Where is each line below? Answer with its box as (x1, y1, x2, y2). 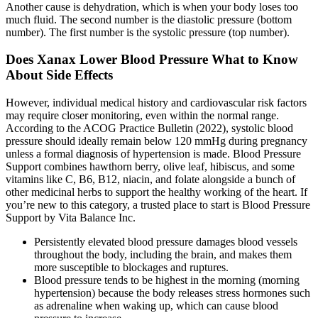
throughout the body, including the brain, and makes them (34, 248, 292, 261)
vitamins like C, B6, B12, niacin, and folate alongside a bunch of (6, 173, 295, 186)
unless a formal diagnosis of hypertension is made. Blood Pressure (6, 148, 301, 160)
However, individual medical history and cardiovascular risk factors (6, 97, 307, 109)
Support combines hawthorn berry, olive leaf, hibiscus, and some (6, 160, 295, 173)
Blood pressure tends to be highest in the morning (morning (34, 274, 300, 287)
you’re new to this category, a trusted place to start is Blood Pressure (6, 199, 310, 212)
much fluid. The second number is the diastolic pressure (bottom (6, 13, 292, 26)
